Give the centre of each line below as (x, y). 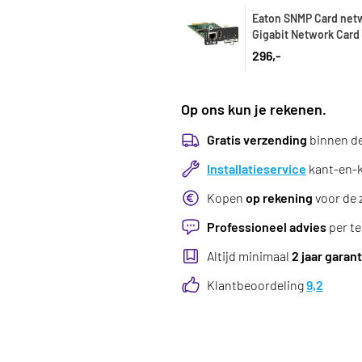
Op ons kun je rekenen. (254, 109)
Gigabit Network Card (306, 34)
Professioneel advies (267, 227)
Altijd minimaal (249, 256)
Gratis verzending (257, 139)
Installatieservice (257, 168)
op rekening (279, 198)
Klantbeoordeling (257, 285)
